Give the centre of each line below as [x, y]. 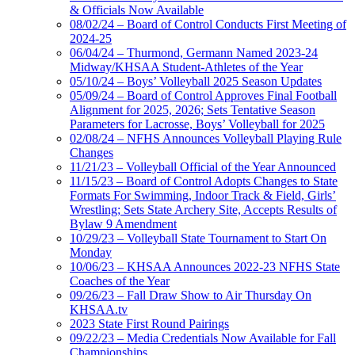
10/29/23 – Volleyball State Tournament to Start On [198, 238]
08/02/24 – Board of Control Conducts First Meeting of [208, 24]
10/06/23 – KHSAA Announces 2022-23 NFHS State [205, 266]
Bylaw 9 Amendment [123, 223]
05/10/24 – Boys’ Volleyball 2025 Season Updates [196, 81]
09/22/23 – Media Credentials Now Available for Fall [203, 338]
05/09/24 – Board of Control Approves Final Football [203, 95]
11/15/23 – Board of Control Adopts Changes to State [204, 181]
